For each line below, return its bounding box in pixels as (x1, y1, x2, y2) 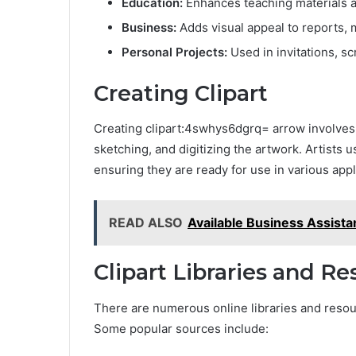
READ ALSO (109, 215, 183, 231)
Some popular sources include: (94, 320, 269, 336)
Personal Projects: (122, 44, 227, 60)
